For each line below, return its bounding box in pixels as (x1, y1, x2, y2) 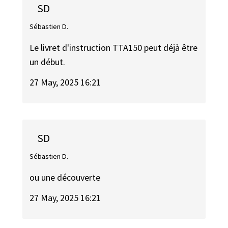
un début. (30, 55, 66, 68)
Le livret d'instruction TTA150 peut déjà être (30, 41, 198, 53)
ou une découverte (30, 171, 101, 183)
